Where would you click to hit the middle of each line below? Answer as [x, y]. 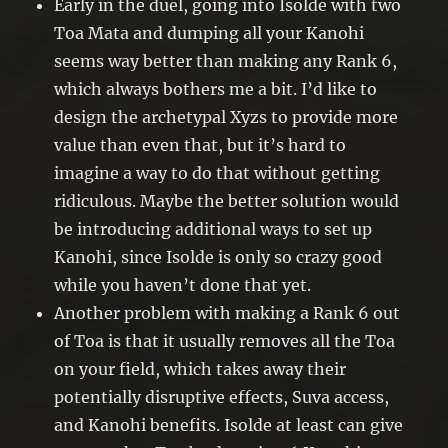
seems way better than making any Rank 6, [226, 61]
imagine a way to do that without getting [217, 173]
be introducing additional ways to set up [213, 229]
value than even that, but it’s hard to [200, 145]
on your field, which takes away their [200, 369]
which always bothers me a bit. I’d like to [216, 89]
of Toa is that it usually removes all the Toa [225, 341]
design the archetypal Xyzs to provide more [226, 117]
